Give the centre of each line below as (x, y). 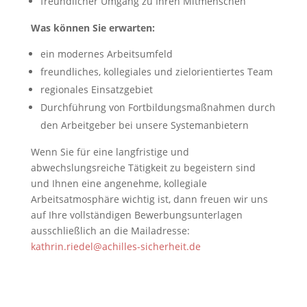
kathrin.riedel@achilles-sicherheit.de (115, 246)
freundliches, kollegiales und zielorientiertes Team (156, 72)
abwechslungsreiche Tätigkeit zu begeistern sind (143, 168)
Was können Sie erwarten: (93, 28)
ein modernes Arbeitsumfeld (106, 54)
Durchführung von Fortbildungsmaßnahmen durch (158, 107)
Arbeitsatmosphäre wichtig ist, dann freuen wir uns (149, 199)
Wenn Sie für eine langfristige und (110, 152)
